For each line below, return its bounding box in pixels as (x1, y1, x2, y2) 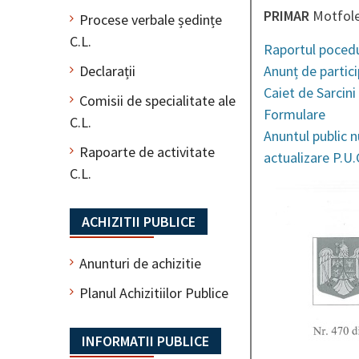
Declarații (79, 61, 135, 80)
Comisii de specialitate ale (79, 91, 236, 110)
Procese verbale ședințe (79, 10, 222, 29)
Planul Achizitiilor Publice (79, 283, 228, 302)
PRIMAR (264, 6, 309, 25)
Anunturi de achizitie (79, 253, 201, 272)
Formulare (264, 104, 325, 123)
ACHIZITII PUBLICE (82, 212, 196, 231)
